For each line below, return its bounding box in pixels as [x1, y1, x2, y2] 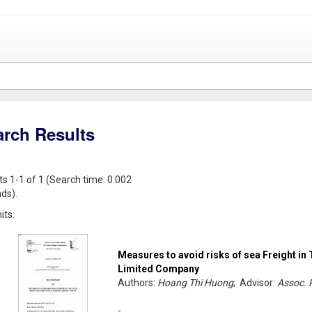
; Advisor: [233, 277, 278, 289]
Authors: [118, 277, 158, 289]
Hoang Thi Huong [157, 277, 234, 289]
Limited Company [118, 263, 200, 275]
